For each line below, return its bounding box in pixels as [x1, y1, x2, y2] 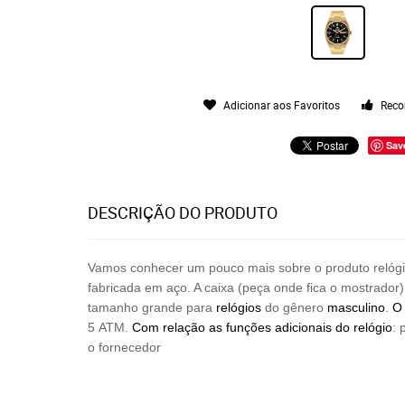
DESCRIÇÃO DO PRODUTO [88, 202, 278, 223]
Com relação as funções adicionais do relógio [132, 320, 392, 334]
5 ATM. [88, 320, 132, 334]
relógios [216, 300, 261, 315]
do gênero [261, 300, 327, 315]
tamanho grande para [88, 300, 216, 315]
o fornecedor [88, 340, 161, 354]
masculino [327, 300, 385, 315]
